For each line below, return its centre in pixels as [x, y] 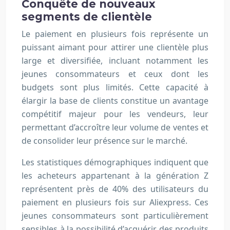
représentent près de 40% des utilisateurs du [115, 189]
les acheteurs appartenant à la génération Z [115, 176]
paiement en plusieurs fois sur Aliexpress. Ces [115, 203]
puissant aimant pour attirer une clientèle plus [115, 47]
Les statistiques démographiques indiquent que [115, 162]
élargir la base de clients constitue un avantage [115, 101]
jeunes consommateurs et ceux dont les [115, 74]
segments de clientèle [87, 17]
